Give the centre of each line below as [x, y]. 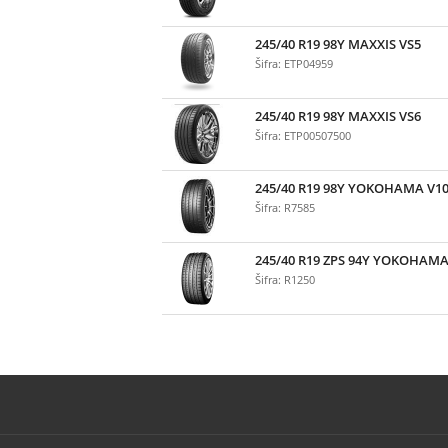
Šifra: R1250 [285, 280]
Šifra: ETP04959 [294, 64]
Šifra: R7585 [285, 208]
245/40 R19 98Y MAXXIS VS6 [338, 116]
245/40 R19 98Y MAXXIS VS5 [338, 44]
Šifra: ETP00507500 [303, 136]
